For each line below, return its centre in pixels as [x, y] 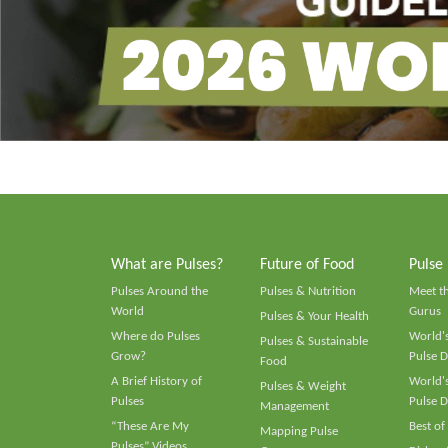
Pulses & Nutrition [307, 291]
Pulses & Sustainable [313, 341]
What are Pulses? [167, 264]
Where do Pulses [155, 336]
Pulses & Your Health [314, 316]
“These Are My [150, 426]
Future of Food [306, 264]
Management [294, 406]
